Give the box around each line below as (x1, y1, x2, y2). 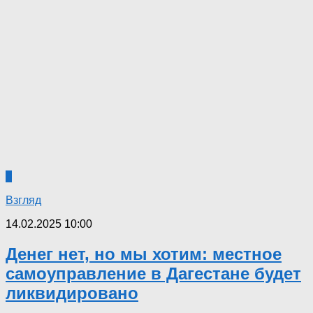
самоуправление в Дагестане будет (6, 263, 301, 283)
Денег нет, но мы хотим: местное (6, 244, 282, 263)
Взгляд (6, 194, 41, 206)
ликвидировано (6, 283, 138, 303)
